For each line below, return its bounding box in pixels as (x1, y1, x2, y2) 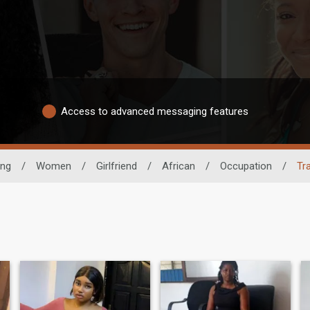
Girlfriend (95, 160, 137, 172)
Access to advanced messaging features (61, 104, 248, 118)
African (161, 160, 195, 172)
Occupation (219, 160, 272, 172)
